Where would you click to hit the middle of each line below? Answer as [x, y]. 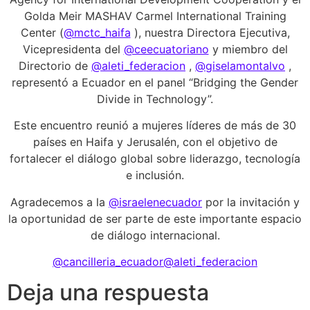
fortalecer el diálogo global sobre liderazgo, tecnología [155, 159]
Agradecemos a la [60, 202]
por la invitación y [251, 202]
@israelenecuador [155, 202]
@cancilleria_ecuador [108, 262]
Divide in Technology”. [155, 99]
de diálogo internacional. [155, 235]
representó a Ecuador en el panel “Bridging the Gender [155, 82]
